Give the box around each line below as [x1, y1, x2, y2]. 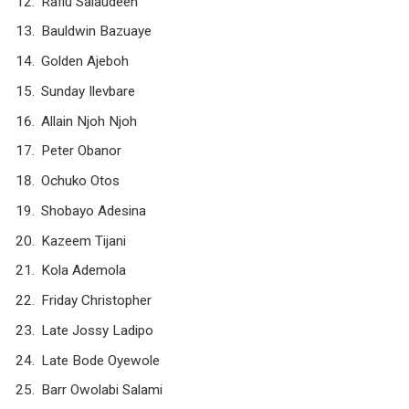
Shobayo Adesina [41, 202, 146, 219]
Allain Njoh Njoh [41, 112, 137, 130]
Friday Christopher [41, 292, 152, 309]
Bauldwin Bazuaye [41, 23, 152, 40]
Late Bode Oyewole [41, 351, 160, 369]
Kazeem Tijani [41, 232, 126, 249]
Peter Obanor [41, 142, 121, 160]
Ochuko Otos [41, 173, 120, 190]
